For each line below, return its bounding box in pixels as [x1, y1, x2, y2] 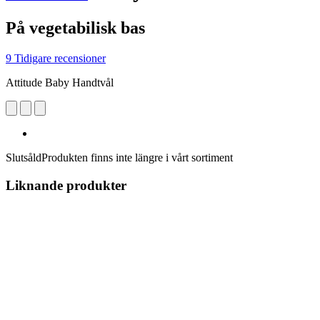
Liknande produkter [6, 177, 126, 193]
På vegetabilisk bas [6, 18, 145, 37]
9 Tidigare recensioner [6, 51, 106, 64]
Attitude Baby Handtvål [6, 76, 114, 89]
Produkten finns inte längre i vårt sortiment [41, 151, 233, 164]
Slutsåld [6, 151, 41, 164]
